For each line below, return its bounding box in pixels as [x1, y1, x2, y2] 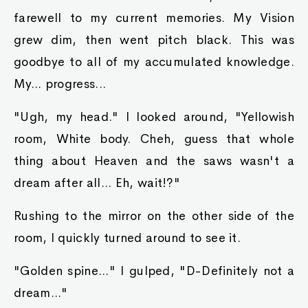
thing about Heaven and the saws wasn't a [14, 153, 294, 168]
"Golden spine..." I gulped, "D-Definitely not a [14, 263, 294, 278]
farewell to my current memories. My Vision [14, 10, 294, 25]
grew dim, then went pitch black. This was [14, 32, 294, 47]
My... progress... [14, 76, 107, 91]
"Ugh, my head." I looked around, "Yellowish [14, 109, 294, 124]
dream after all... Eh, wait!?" [14, 175, 181, 190]
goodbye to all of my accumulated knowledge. [14, 54, 294, 69]
